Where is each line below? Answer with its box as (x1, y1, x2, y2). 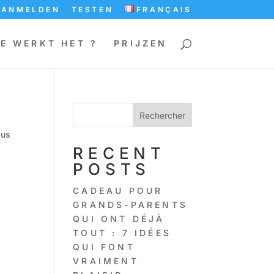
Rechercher (139, 109, 185, 120)
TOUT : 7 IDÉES (73, 228, 171, 238)
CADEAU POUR (73, 185, 163, 196)
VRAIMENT (73, 256, 139, 266)
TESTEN (71, 5, 114, 14)
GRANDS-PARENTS (73, 199, 188, 210)
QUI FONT (73, 242, 135, 252)
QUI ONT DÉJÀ (73, 213, 165, 224)
